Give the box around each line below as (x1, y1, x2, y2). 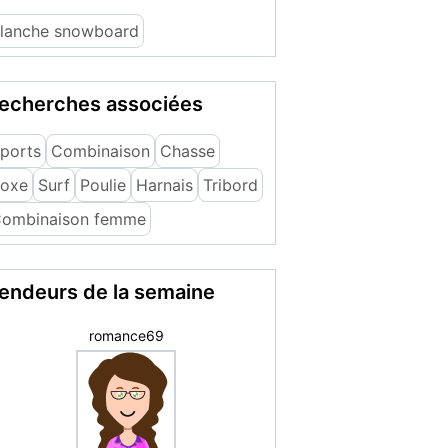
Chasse (160, 141, 215, 161)
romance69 (88, 327, 164, 344)
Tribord (203, 175, 258, 195)
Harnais (136, 175, 193, 195)
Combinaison (51, 141, 150, 161)
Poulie (80, 175, 126, 195)
